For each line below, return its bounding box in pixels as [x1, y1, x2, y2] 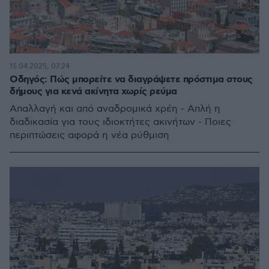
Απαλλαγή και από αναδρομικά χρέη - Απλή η [10, 103, 220, 115]
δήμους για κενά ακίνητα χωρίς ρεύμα [10, 85, 177, 98]
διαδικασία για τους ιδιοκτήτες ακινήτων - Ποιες [10, 116, 231, 128]
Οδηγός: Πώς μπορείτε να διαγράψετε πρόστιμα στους [10, 73, 253, 86]
